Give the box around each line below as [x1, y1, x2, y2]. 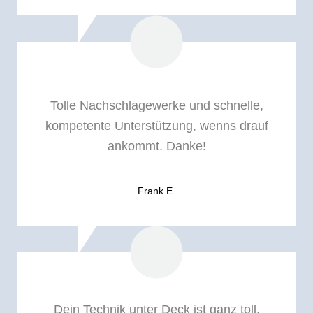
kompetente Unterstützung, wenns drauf [45, 119, 268, 133]
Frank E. [138, 185, 175, 197]
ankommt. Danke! [107, 139, 206, 154]
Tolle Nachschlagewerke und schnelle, [50, 99, 263, 113]
